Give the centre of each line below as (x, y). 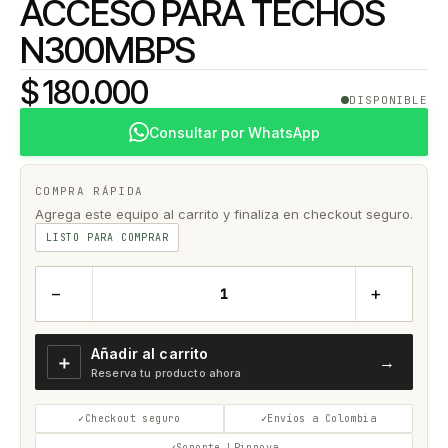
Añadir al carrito (150, 353)
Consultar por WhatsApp (234, 132)
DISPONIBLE (388, 100)
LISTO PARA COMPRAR (107, 237)
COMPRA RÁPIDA (89, 191)
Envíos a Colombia (322, 418)
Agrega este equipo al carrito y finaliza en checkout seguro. (224, 214)
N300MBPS (108, 50)
